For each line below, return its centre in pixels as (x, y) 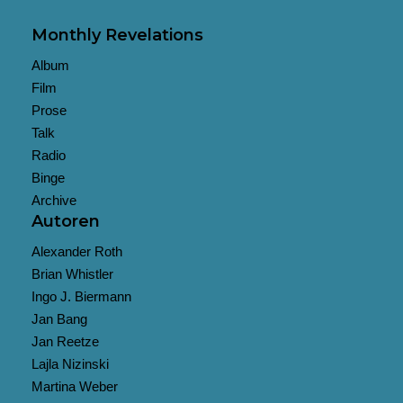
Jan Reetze (65, 341)
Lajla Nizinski (70, 364)
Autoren (66, 221)
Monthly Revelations (117, 35)
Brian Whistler (72, 274)
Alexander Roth (77, 251)
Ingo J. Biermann (81, 296)
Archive (54, 200)
